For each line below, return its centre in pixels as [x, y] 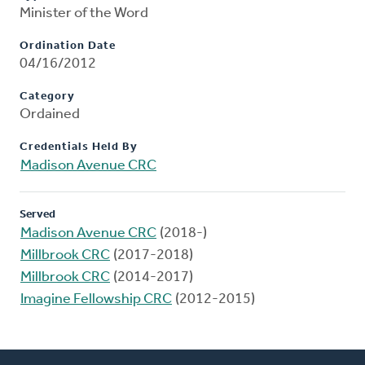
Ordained [50, 115]
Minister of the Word [84, 14]
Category [47, 97]
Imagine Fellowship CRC [96, 300]
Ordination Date [68, 46]
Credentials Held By [79, 147]
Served [37, 215]
